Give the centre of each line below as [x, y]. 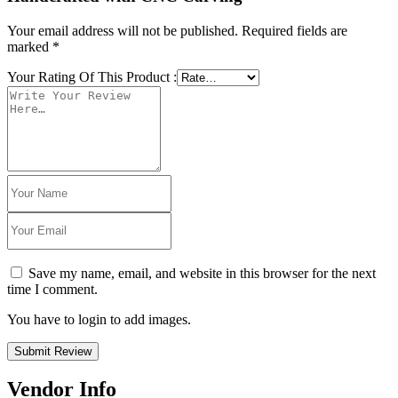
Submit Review [53, 351]
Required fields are [295, 30]
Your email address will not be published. [123, 30]
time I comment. [52, 289]
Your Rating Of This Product [90, 76]
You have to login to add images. [99, 319]
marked [30, 46]
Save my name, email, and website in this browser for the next [202, 273]
